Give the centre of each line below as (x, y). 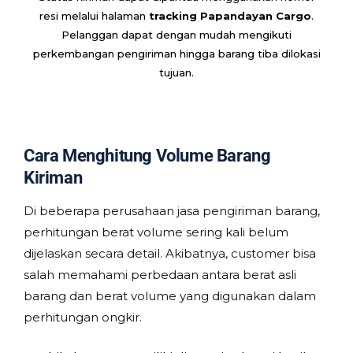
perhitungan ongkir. (83, 317)
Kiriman (53, 177)
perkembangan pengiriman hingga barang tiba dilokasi (176, 53)
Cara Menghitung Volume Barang (147, 155)
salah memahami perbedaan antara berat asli (160, 274)
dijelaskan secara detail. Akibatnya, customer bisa (170, 253)
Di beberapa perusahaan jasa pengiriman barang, (172, 210)
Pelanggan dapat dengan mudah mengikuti (176, 34)
